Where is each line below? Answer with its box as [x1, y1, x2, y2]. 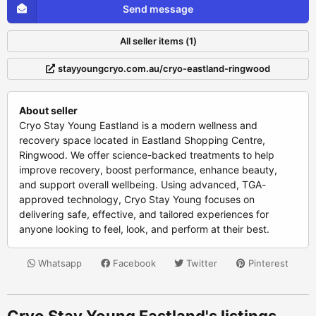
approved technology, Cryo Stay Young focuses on [19, 193, 255, 205]
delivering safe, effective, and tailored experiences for [19, 208, 269, 220]
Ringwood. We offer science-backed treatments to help [19, 149, 274, 161]
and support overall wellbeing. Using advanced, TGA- [19, 178, 266, 190]
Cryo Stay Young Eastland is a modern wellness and [19, 119, 257, 131]
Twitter [183, 257, 218, 269]
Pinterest [245, 257, 288, 269]
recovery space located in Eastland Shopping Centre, [19, 134, 265, 146]
